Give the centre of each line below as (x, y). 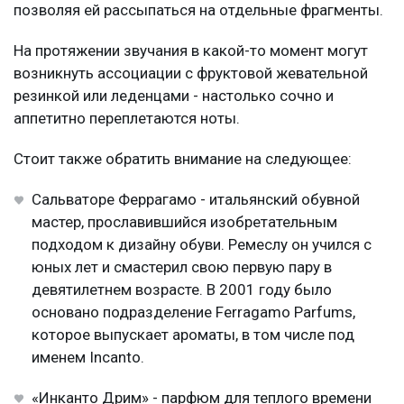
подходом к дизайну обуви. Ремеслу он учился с (202, 244)
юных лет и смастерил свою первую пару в (182, 266)
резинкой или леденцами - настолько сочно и (174, 95)
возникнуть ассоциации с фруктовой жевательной (191, 73)
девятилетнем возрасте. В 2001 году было (182, 289)
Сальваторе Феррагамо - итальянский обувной (196, 199)
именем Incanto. (88, 357)
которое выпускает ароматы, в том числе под (193, 334)
